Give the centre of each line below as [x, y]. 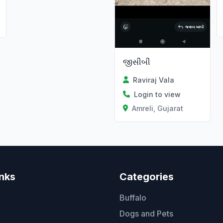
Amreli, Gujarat [158, 108]
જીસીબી [136, 61]
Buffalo [133, 197]
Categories [147, 176]
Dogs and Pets [146, 213]
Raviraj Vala [154, 80]
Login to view [157, 94]
